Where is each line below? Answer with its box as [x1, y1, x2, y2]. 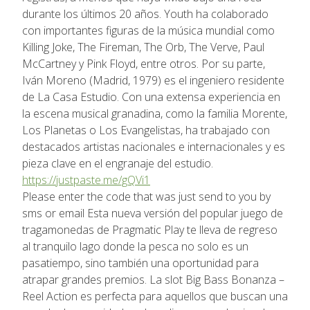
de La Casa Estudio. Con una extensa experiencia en [22, 89, 280, 104]
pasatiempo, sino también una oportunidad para [22, 255, 259, 271]
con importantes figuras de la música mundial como [22, 22, 275, 38]
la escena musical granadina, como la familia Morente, [22, 105, 287, 121]
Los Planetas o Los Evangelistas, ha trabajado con [22, 122, 270, 138]
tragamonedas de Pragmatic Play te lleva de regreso [22, 221, 277, 237]
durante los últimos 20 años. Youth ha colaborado [22, 6, 268, 21]
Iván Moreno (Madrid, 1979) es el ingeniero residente [22, 72, 284, 88]
